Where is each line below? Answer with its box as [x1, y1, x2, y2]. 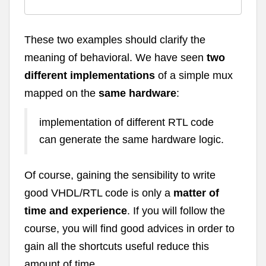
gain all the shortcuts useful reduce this [24, 240, 209, 252]
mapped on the [24, 87, 96, 99]
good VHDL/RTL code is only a [24, 186, 173, 199]
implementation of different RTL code [39, 116, 214, 128]
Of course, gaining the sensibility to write [24, 169, 216, 181]
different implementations [24, 69, 155, 81]
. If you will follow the [127, 204, 225, 217]
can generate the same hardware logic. [39, 133, 224, 145]
